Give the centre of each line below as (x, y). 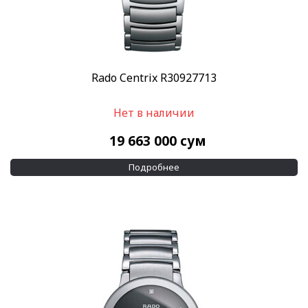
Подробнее (154, 167)
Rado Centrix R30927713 (154, 78)
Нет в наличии (154, 113)
